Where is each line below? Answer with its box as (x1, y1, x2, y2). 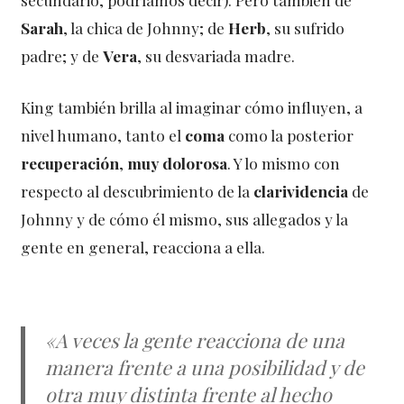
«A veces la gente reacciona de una (45, 326, 345, 353)
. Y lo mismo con (227, 152, 341, 174)
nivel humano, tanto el (21, 124, 186, 146)
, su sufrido (266, 17, 345, 39)
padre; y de (21, 45, 104, 67)
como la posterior (228, 124, 354, 146)
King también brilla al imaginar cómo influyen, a (21, 96, 363, 118)
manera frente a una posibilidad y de (45, 353, 365, 380)
